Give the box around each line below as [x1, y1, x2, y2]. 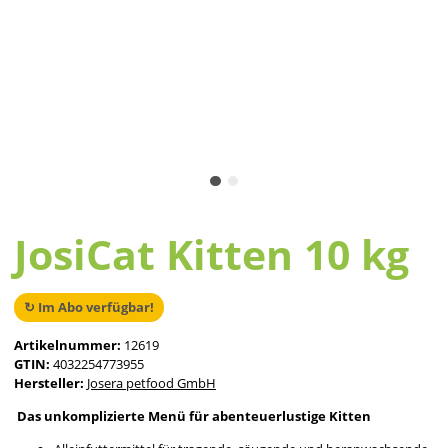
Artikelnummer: [14, 336, 124, 355]
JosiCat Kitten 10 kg [14, 226, 409, 283]
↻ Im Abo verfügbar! [24, 298, 154, 317]
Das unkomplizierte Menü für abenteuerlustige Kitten [14, 407, 371, 426]
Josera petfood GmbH [87, 374, 216, 393]
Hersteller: [14, 374, 84, 393]
